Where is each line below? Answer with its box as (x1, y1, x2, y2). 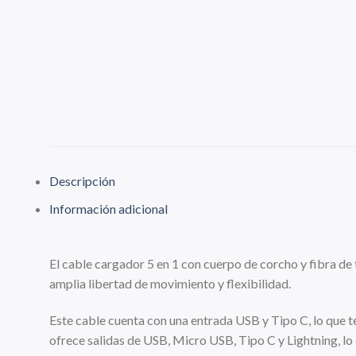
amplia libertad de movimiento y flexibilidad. (49, 276, 291, 292)
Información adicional (49, 200, 168, 216)
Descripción (49, 173, 115, 188)
